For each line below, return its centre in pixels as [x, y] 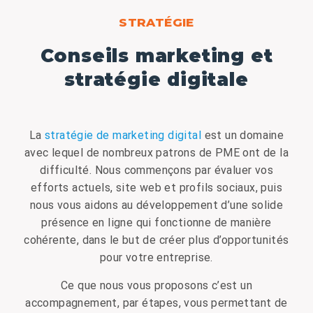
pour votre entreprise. [156, 257]
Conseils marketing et [156, 56]
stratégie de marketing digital [123, 135]
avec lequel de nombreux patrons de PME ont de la [156, 152]
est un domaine [244, 135]
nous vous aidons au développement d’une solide [156, 205]
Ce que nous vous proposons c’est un [156, 285]
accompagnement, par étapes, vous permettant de [156, 303]
